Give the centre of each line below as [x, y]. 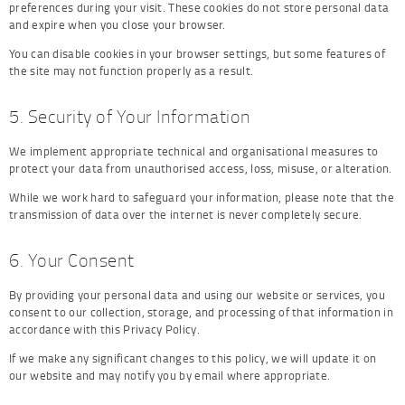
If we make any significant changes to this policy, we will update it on [193, 358]
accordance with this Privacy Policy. [104, 330]
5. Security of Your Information [130, 117]
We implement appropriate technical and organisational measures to [194, 151]
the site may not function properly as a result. [132, 71]
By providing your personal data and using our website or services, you [197, 295]
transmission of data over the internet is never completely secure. [186, 215]
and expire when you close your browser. [118, 25]
